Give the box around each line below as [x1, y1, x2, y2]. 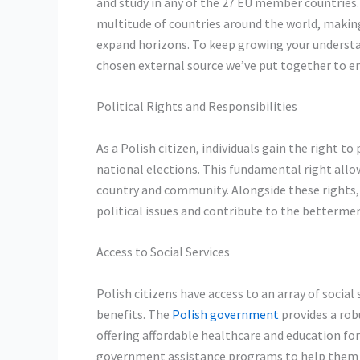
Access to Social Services [96, 243, 230, 260]
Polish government [172, 305, 279, 322]
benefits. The [96, 305, 172, 322]
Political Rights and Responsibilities [96, 98, 297, 115]
